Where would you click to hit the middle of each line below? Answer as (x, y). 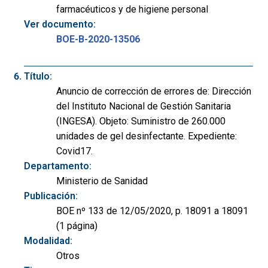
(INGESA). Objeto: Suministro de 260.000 (141, 121)
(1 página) (77, 226)
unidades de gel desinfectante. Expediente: (147, 136)
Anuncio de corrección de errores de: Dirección (154, 92)
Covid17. (74, 151)
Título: (38, 77)
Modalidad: (48, 241)
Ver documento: (60, 24)
